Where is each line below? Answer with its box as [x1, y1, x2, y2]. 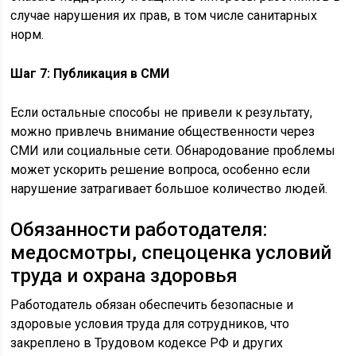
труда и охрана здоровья [10, 265, 238, 287]
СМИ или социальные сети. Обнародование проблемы [10, 143, 336, 158]
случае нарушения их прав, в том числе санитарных [10, 8, 318, 23]
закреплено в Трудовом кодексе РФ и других [10, 335, 284, 350]
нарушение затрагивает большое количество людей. [10, 181, 328, 196]
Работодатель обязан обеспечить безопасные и [10, 297, 294, 312]
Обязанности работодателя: [10, 219, 268, 241]
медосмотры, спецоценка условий [10, 242, 332, 264]
